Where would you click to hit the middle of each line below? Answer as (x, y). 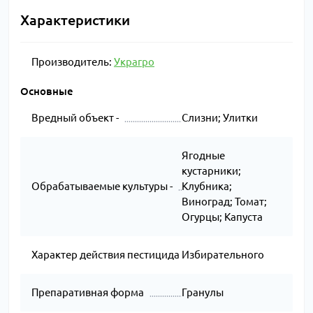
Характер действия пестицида (105, 255)
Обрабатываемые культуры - (102, 187)
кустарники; (211, 171)
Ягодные (203, 156)
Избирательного (223, 255)
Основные (47, 92)
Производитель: (73, 62)
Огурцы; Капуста (222, 217)
